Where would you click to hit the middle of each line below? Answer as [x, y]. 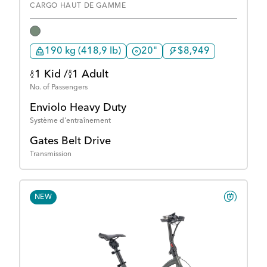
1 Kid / [51, 75]
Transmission [51, 155]
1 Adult [90, 75]
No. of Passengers [59, 88]
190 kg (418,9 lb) [83, 52]
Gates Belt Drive [70, 142]
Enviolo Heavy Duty [78, 108]
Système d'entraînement [70, 121]
